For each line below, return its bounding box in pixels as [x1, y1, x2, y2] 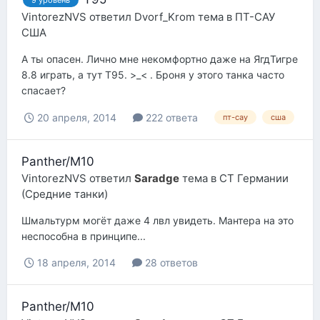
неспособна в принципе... [21, 229, 146, 242]
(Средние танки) [21, 186, 108, 201]
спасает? [21, 84, 66, 97]
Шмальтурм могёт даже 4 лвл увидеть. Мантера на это [21, 214, 294, 226]
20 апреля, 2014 [37, 111, 116, 124]
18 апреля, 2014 [37, 256, 116, 269]
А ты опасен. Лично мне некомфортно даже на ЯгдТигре [21, 53, 298, 66]
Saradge [134, 171, 179, 185]
